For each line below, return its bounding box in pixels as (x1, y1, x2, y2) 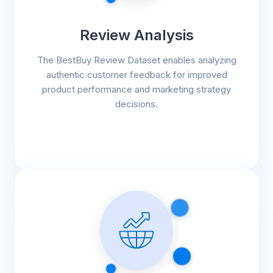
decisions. (115, 97, 158, 110)
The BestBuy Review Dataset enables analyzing (37, 54, 236, 66)
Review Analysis (79, 26, 194, 44)
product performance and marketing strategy (42, 83, 231, 95)
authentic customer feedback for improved (46, 68, 227, 80)
